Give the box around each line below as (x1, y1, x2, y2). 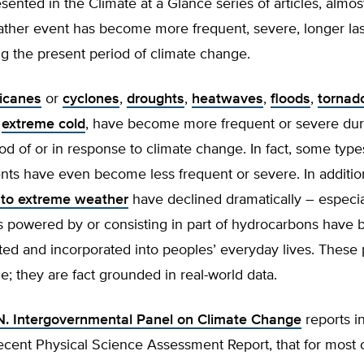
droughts (127, 92, 184, 106)
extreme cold (2, 117, 85, 132)
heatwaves (192, 92, 263, 106)
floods (271, 92, 310, 106)
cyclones (63, 92, 119, 106)
